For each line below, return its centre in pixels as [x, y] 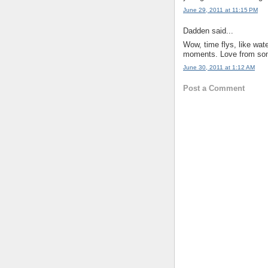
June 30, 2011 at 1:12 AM [219, 67]
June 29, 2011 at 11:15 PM [220, 10]
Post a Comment [214, 89]
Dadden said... [208, 31]
